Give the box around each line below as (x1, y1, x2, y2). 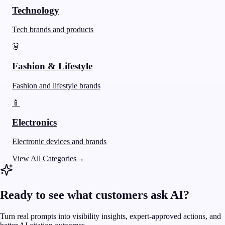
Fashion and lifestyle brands (12, 81, 100, 90)
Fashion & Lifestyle (12, 61, 92, 72)
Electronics (12, 117, 57, 128)
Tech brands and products (12, 25, 93, 34)
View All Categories (12, 154, 76, 163)
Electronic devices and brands (12, 137, 106, 146)
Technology (12, 5, 59, 16)
